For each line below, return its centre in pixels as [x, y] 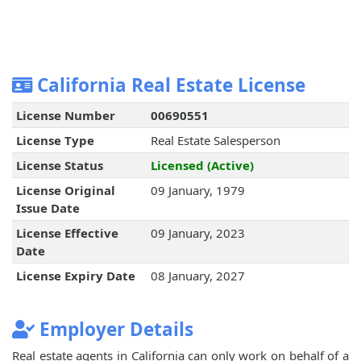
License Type [55, 141]
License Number [65, 116]
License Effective [67, 233]
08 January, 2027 [197, 276]
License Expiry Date [75, 276]
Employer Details [114, 330]
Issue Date [48, 208]
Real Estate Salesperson [215, 141]
